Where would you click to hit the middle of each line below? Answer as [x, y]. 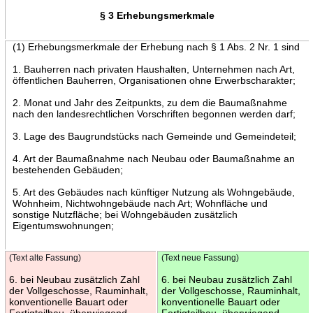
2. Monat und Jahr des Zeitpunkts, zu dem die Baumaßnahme [150, 102]
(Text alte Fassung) [45, 257]
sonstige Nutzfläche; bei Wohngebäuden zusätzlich [125, 214]
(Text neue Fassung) [200, 257]
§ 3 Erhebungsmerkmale [157, 15]
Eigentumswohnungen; [63, 225]
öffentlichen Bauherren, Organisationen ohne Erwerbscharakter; [154, 80]
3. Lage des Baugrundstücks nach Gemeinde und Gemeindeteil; [154, 136]
